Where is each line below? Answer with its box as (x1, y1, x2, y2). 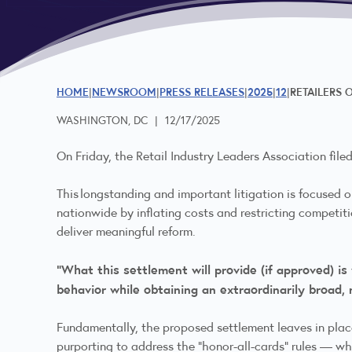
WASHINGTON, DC (57, 112, 148, 128)
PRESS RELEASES (159, 82, 244, 100)
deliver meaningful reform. (57, 222, 205, 240)
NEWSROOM (92, 82, 156, 100)
